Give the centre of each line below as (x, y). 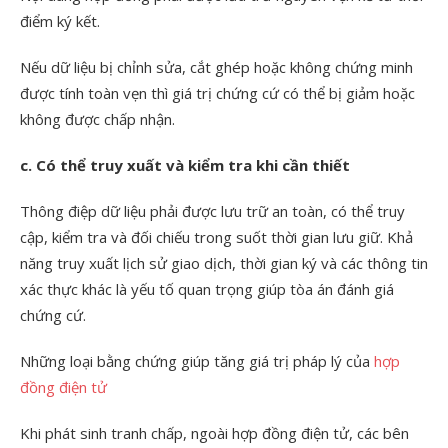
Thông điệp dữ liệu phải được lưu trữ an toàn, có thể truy (212, 210)
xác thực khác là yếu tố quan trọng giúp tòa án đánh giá (207, 288)
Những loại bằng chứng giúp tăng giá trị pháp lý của (197, 360)
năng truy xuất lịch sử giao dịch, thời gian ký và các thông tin (224, 262)
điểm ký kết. (60, 20)
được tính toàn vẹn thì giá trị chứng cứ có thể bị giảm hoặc (217, 92)
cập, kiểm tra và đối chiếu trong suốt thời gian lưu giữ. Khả (216, 236)
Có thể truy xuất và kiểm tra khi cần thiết (193, 164)
